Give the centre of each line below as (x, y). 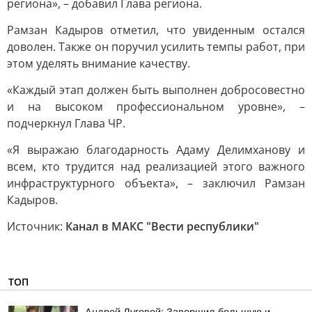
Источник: (36, 226)
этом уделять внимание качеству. (99, 63)
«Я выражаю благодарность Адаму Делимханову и (156, 150)
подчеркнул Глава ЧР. (66, 123)
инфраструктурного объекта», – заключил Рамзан (156, 183)
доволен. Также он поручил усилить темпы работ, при (156, 47)
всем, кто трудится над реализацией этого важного (156, 166)
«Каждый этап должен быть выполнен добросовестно (156, 90)
